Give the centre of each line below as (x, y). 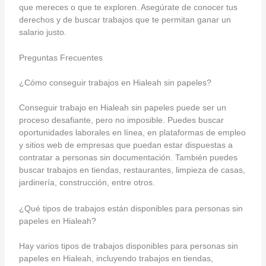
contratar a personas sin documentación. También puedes (128, 158)
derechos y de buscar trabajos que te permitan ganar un (125, 20)
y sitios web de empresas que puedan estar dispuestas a (126, 145)
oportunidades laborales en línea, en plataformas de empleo (132, 133)
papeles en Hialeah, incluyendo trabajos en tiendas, (116, 258)
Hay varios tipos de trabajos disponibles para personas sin (128, 246)
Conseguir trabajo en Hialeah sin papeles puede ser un (122, 108)
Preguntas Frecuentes (61, 58)
